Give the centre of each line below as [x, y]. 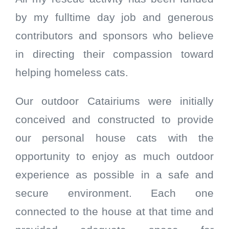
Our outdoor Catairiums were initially [114, 101]
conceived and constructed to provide [114, 120]
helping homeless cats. [72, 73]
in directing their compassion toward [114, 54]
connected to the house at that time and [114, 212]
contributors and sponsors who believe [114, 36]
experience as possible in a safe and [114, 175]
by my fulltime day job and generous [114, 18]
